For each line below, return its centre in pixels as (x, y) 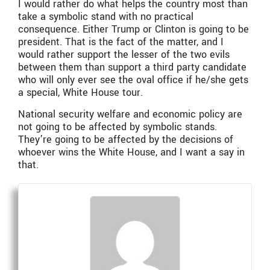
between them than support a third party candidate (132, 67)
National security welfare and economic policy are (130, 114)
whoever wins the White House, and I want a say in (131, 152)
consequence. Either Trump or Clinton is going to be (133, 30)
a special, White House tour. (80, 93)
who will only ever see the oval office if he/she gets (133, 80)
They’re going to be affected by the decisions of (126, 139)
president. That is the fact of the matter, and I (121, 42)
